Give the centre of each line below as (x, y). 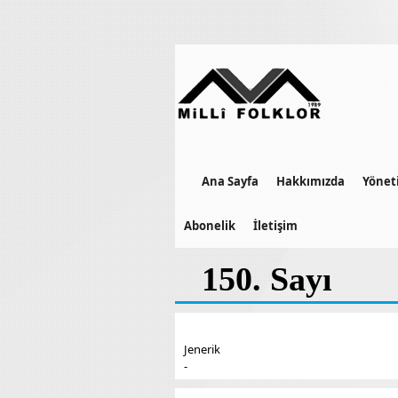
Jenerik (202, 349)
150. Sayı (267, 279)
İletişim (275, 226)
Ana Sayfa (230, 181)
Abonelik (210, 226)
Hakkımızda (310, 181)
